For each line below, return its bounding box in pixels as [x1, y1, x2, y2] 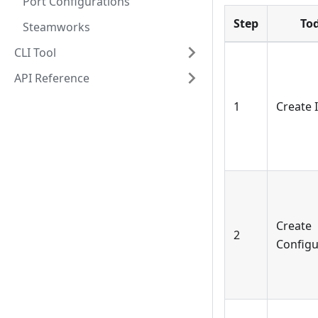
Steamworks [23, 19, 90, 35]
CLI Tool [14, 45, 56, 60]
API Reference [14, 70, 89, 86]
